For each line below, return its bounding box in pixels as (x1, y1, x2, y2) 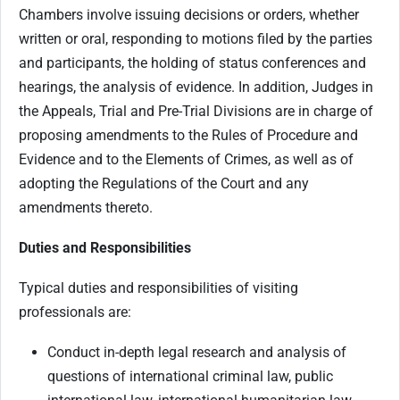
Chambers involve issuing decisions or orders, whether (19, 5, 359, 23)
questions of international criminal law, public (47, 367, 333, 385)
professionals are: (19, 303, 131, 321)
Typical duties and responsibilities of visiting (19, 279, 298, 296)
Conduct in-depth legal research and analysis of (47, 343, 346, 361)
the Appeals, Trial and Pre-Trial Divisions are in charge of (19, 102, 373, 120)
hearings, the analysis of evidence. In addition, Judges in (19, 78, 373, 96)
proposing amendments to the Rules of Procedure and (19, 126, 358, 144)
